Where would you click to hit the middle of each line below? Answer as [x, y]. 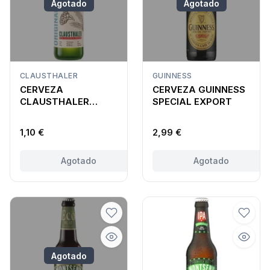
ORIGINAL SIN [51, 113]
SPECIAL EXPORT [192, 101]
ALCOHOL [43, 125]
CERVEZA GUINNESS [199, 89]
